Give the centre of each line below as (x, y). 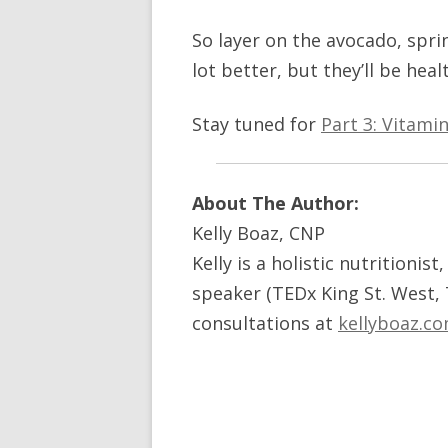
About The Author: (278, 203)
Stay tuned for (256, 124)
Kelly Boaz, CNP (258, 233)
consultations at (265, 323)
